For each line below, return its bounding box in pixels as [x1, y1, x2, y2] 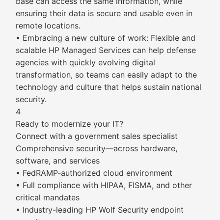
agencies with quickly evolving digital [16, 57, 155, 67]
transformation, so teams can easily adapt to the [16, 70, 197, 80]
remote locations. [16, 21, 81, 30]
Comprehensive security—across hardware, [16, 143, 177, 153]
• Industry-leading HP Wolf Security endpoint [16, 205, 184, 215]
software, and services [16, 156, 100, 165]
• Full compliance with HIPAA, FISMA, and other [16, 180, 192, 190]
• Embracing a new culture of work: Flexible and [16, 33, 195, 43]
